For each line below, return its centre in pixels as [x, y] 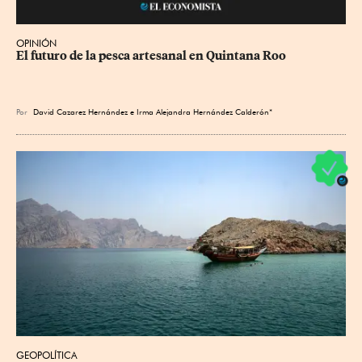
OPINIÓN [36, 43]
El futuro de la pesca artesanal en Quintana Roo [151, 55]
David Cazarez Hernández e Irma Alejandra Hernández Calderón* [155, 111]
